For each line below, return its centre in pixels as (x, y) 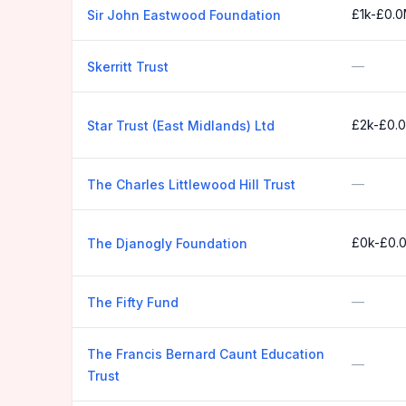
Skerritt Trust (128, 67)
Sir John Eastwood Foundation (184, 15)
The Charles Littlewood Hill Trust (191, 184)
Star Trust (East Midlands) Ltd (181, 126)
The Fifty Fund (133, 302)
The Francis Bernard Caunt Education (206, 354)
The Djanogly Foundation (167, 243)
